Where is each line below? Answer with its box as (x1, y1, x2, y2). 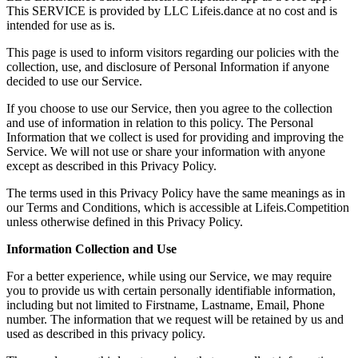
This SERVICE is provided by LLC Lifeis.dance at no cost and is (6, 4, 337, 18)
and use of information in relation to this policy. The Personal (6, 116, 313, 130)
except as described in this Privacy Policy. (6, 159, 217, 173)
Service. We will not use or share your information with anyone (6, 145, 325, 159)
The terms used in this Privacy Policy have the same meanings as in (6, 186, 345, 201)
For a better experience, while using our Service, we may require (6, 269, 332, 284)
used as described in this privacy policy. (6, 327, 205, 341)
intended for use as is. (6, 18, 115, 33)
